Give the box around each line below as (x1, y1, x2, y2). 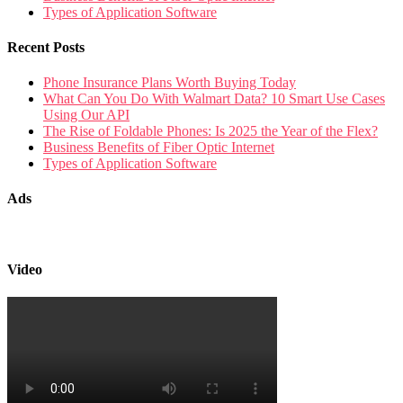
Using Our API (43, 107, 130, 123)
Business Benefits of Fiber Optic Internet (43, 139, 274, 156)
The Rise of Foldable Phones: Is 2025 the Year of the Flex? (43, 123, 378, 139)
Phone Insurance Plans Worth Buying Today (43, 75, 296, 91)
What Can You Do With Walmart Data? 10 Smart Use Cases (43, 91, 385, 107)
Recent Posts (7, 39, 85, 55)
